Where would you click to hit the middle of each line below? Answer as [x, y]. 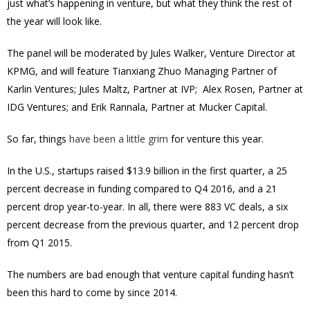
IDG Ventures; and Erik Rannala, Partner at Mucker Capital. [137, 107]
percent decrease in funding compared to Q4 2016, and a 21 [142, 188]
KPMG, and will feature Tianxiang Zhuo [95, 71]
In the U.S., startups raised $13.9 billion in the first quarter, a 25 [147, 170]
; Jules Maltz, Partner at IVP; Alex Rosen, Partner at [189, 89]
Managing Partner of [230, 71]
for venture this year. [216, 138]
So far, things [38, 138]
